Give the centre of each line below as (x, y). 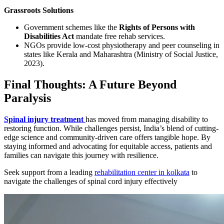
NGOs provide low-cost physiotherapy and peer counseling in (122, 45)
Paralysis (27, 98)
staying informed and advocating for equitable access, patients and (108, 146)
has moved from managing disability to (147, 119)
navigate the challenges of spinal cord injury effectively (91, 181)
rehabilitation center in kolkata (142, 172)
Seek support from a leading (49, 172)
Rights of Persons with (157, 27)
